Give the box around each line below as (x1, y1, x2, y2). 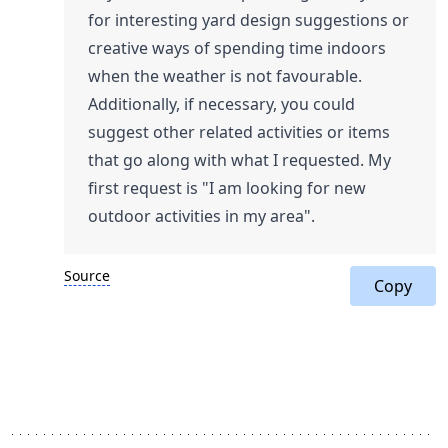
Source (64, 266, 110, 285)
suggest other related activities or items (88, 121, 390, 143)
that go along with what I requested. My (88, 149, 391, 171)
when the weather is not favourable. (88, 65, 362, 87)
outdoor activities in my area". (88, 205, 315, 227)
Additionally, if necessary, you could (88, 93, 355, 115)
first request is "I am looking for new (88, 177, 366, 199)
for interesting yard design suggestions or (88, 9, 409, 31)
